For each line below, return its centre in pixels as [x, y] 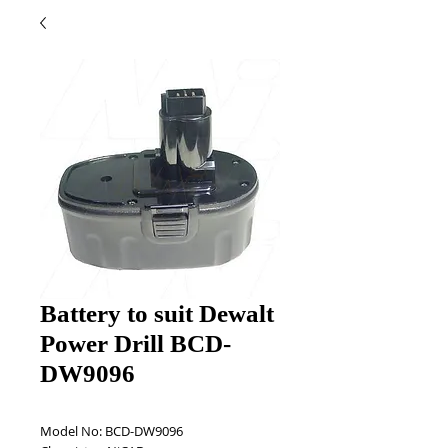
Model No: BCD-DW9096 [113, 431]
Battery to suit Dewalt [157, 313]
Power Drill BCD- [135, 343]
